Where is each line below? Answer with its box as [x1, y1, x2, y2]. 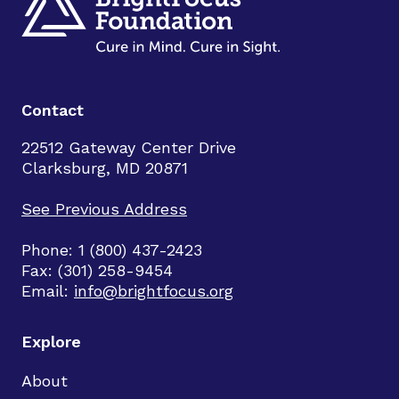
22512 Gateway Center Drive [21, 138, 236, 157]
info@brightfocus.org [74, 281, 233, 300]
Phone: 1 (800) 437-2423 [21, 240, 202, 259]
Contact [21, 101, 84, 119]
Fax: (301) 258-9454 [21, 261, 173, 280]
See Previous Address [21, 199, 187, 218]
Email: [21, 281, 74, 300]
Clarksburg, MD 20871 [21, 159, 188, 177]
